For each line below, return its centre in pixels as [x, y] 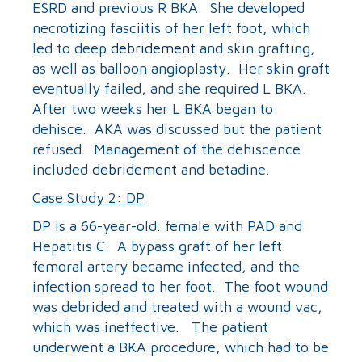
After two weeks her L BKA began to [153, 108]
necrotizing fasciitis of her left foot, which [171, 27]
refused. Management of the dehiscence [166, 149]
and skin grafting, [255, 48]
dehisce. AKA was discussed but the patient [177, 128]
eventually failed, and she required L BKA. [171, 88]
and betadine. [223, 169]
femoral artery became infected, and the [166, 266]
